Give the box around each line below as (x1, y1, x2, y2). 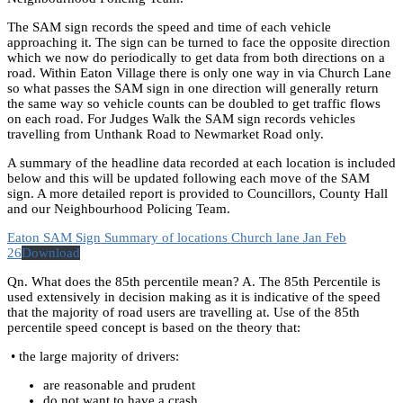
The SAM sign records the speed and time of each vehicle (7, 19, 331, 34)
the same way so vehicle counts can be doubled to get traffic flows (7, 95, 381, 111)
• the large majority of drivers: (7, 348, 179, 363)
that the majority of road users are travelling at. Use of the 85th (7, 304, 360, 319)
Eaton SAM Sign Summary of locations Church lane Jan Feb (7, 229, 346, 245)
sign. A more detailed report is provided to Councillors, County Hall (7, 185, 388, 201)
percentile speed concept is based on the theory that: (7, 319, 300, 335)
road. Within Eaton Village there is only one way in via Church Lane (7, 65, 391, 80)
